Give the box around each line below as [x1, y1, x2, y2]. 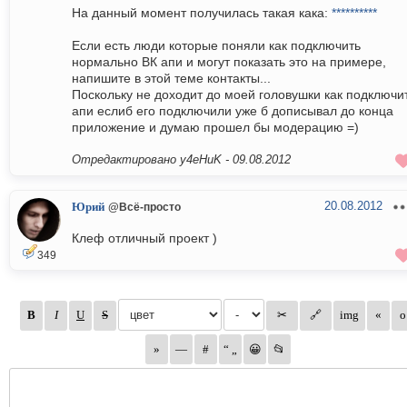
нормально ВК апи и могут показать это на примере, [72, 55, 386, 70]
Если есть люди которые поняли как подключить [72, 38, 361, 54]
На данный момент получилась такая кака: [72, 5, 332, 21]
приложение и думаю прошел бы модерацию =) [72, 120, 359, 135]
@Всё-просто [108, 201, 181, 213]
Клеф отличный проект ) [72, 231, 217, 246]
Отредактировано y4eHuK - [72, 153, 233, 167]
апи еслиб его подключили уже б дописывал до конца [72, 104, 393, 119]
